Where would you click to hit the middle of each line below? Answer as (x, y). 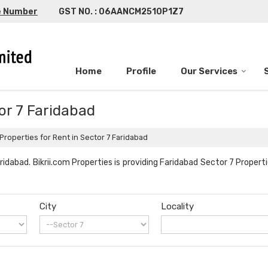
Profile (141, 71)
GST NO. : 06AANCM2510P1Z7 (121, 12)
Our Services (209, 71)
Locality (178, 207)
